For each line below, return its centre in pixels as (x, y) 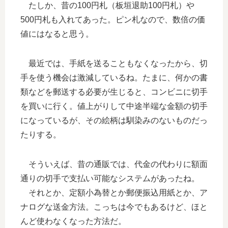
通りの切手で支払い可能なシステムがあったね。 (110, 179)
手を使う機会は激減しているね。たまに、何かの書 (114, 78)
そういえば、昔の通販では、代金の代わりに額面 (114, 164)
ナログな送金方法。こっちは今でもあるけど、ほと (114, 207)
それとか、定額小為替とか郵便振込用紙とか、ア (114, 193)
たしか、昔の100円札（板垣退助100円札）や (107, 6)
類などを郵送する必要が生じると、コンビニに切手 (114, 92)
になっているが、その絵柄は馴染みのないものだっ (114, 121)
